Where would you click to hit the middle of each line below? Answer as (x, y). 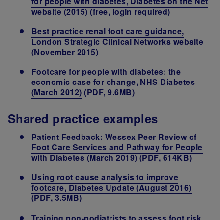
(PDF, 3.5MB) (57, 198)
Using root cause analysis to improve (105, 177)
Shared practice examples (83, 118)
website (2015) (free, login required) (101, 11)
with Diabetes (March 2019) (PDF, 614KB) (112, 158)
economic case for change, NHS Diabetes (113, 82)
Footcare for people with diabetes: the (106, 72)
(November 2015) (65, 52)
